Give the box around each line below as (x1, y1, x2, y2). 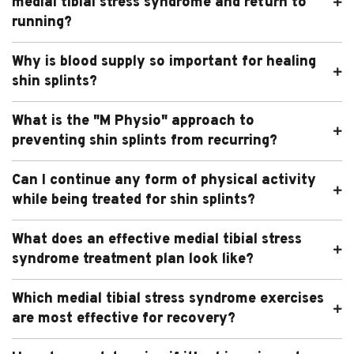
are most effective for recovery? (12, 309, 235, 328)
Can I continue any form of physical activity (12, 171, 316, 190)
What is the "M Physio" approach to (12, 111, 254, 130)
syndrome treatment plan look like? (12, 250, 254, 269)
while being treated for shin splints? (12, 190, 255, 209)
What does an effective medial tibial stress (12, 230, 302, 249)
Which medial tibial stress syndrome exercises (12, 289, 324, 308)
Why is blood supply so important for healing (12, 52, 316, 71)
